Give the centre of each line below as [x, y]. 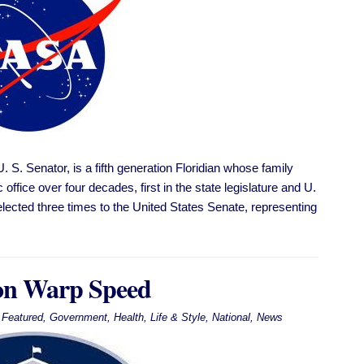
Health [128, 318]
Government [78, 318]
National [231, 318]
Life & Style [178, 318]
